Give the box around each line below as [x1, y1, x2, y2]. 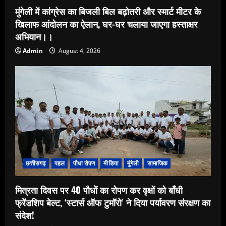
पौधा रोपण [73, 159, 95, 168]
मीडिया [103, 159, 119, 168]
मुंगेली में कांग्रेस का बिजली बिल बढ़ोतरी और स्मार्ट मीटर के [15, 4, 201, 18]
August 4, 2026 [57, 46, 100, 55]
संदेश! [15, 208, 34, 222]
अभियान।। [15, 29, 53, 43]
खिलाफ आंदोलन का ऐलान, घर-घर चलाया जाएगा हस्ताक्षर [15, 17, 198, 30]
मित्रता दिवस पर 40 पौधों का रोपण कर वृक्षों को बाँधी [15, 183, 183, 197]
